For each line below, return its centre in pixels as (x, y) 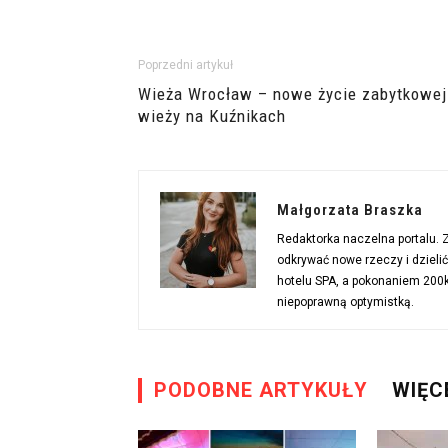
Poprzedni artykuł (185, 65)
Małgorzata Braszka (350, 210)
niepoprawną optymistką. (345, 302)
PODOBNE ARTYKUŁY (261, 390)
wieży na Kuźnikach (212, 116)
